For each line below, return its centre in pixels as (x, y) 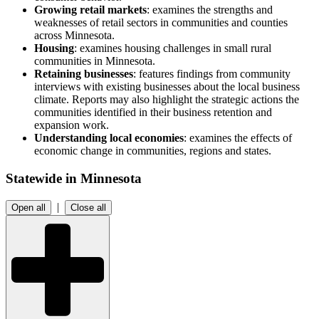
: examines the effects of (238, 138)
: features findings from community (212, 74)
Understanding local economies (109, 138)
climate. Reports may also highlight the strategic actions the (167, 100)
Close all (88, 207)
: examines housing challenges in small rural (173, 48)
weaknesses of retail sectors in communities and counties (161, 23)
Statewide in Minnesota (74, 178)
